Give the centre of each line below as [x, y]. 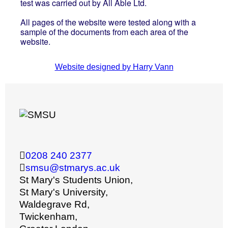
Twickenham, [49, 217]
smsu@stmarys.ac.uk [73, 168]
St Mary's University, [65, 192]
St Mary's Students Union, [77, 180]
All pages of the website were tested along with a [108, 22]
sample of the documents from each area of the [104, 32]
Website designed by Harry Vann [114, 67]
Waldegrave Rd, [55, 204]
